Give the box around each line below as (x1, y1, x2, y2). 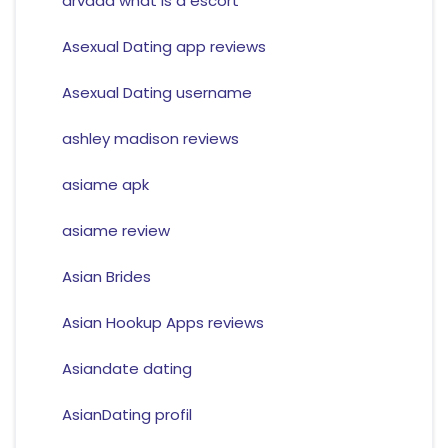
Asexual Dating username (61, 82, 252, 104)
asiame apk (61, 174, 149, 196)
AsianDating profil (61, 404, 192, 426)
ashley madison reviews (61, 128, 239, 150)
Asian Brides (61, 266, 151, 288)
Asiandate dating (61, 358, 192, 380)
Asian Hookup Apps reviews (61, 312, 264, 334)
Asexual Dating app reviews (61, 36, 266, 58)
